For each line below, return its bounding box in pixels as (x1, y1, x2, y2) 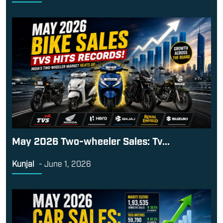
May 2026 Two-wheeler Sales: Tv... (12, 134, 170, 147)
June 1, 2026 (44, 158, 91, 169)
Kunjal (12, 158, 34, 169)
